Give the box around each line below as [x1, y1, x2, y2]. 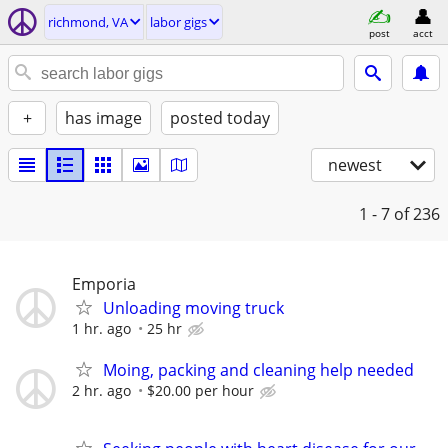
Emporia [72, 273, 136, 295]
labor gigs [150, 13, 207, 31]
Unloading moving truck [103, 297, 284, 319]
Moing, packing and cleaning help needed [103, 359, 414, 382]
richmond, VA [48, 13, 128, 31]
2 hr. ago [72, 381, 131, 401]
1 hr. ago [72, 319, 131, 338]
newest [328, 154, 382, 176]
